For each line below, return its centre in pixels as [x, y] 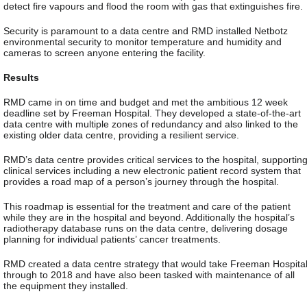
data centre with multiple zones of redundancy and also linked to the [151, 124]
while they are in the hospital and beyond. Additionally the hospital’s [149, 217]
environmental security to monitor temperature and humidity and [143, 41]
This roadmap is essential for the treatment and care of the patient [147, 206]
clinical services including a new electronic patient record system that [152, 170]
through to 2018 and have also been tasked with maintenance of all [149, 274]
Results [21, 77]
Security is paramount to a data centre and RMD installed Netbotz [146, 30]
